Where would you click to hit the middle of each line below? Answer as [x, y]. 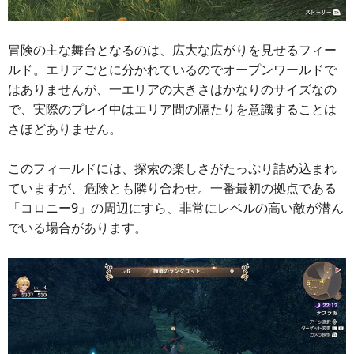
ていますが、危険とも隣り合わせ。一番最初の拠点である [172, 188]
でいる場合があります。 [77, 227]
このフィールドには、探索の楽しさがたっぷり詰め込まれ [172, 168]
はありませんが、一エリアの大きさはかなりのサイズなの [172, 89]
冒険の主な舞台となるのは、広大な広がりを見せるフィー [172, 49]
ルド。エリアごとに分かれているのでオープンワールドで [172, 69]
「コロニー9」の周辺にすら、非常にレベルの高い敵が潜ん [176, 207]
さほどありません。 [65, 128]
